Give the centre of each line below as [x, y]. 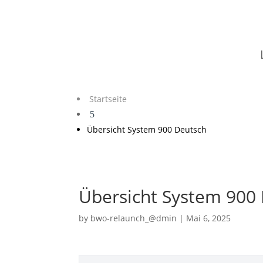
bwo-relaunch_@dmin [134, 218]
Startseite [107, 99]
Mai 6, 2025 [209, 218]
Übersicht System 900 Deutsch [147, 129]
